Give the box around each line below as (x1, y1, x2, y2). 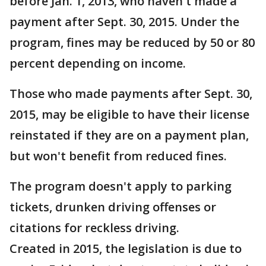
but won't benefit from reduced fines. (9, 148, 227, 164)
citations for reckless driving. (9, 220, 179, 236)
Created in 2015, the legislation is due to (9, 240, 242, 256)
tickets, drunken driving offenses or (9, 199, 216, 215)
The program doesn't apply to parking (9, 178, 232, 194)
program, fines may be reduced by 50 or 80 (9, 34, 255, 50)
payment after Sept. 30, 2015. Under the (9, 14, 239, 30)
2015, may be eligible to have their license (9, 106, 249, 122)
